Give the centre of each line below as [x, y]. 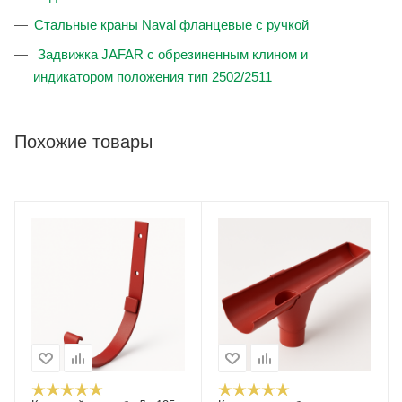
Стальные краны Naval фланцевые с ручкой [171, 25]
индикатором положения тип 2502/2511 [153, 77]
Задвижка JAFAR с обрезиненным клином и [171, 55]
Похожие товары [83, 142]
